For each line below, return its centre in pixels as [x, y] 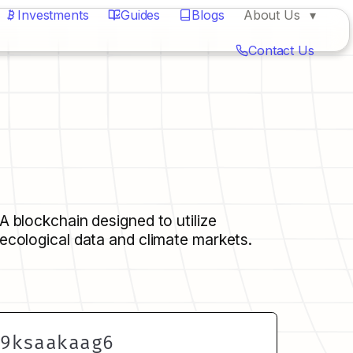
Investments [53, 15]
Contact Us [281, 50]
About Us [271, 15]
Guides [140, 15]
